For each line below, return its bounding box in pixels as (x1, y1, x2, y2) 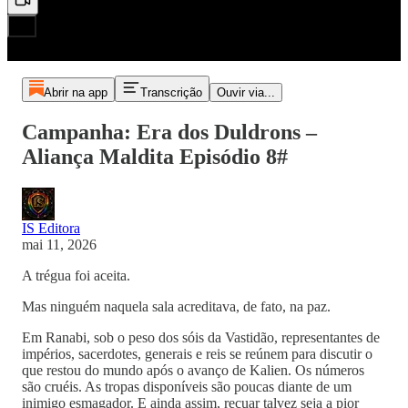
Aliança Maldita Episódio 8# (22, 144, 288, 168)
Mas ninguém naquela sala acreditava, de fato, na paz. (22, 298, 331, 314)
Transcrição (139, 86, 202, 99)
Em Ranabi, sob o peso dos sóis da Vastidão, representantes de (22, 329, 380, 345)
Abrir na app (43, 86, 107, 99)
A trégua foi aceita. (22, 267, 130, 283)
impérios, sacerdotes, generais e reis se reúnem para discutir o (22, 345, 372, 362)
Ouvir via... (216, 86, 275, 99)
